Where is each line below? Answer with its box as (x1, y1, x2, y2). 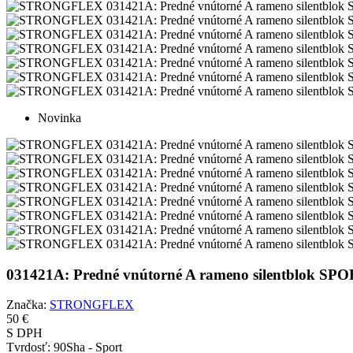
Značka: (6, 298, 46, 312)
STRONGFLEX (50, 298, 134, 312)
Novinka (38, 111, 81, 124)
